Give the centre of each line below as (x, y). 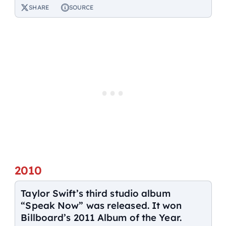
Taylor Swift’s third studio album (96, 193)
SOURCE (81, 7)
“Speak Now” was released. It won (101, 206)
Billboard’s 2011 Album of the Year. (101, 218)
